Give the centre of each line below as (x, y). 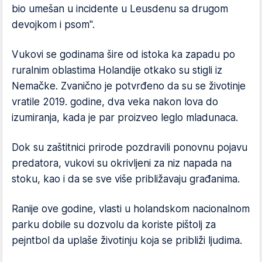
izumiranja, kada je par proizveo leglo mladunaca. (125, 118)
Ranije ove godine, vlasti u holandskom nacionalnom (131, 209)
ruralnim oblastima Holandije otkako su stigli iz (117, 70)
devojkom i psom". (53, 25)
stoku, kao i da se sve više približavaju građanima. (126, 179)
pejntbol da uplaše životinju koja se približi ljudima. (127, 240)
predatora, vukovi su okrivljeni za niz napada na (122, 163)
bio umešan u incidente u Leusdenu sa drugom (120, 9)
